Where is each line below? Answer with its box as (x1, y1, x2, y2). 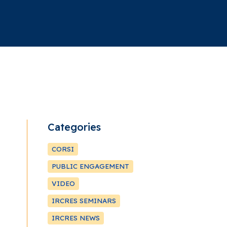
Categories (48, 121, 101, 133)
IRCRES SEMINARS (52, 197, 117, 205)
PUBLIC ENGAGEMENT (52, 162, 130, 170)
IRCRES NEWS (52, 214, 100, 222)
